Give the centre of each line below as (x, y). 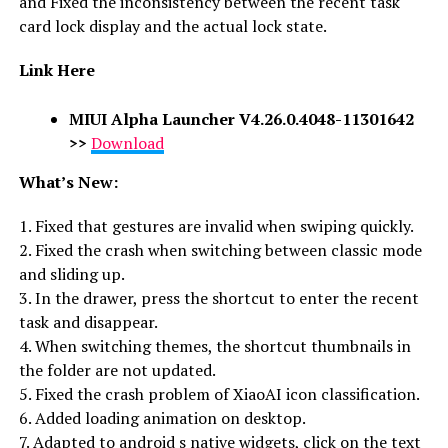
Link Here (56, 69)
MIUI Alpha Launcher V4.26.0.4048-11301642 (241, 118)
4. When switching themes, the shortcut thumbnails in (214, 345)
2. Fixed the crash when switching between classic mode (220, 249)
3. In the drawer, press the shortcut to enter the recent (218, 297)
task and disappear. (88, 321)
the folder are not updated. (117, 369)
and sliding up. (71, 273)
